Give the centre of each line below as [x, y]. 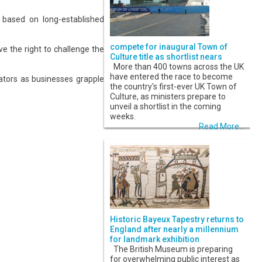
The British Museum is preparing [171, 249]
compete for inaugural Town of [169, 47]
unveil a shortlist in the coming [166, 107]
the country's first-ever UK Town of [173, 87]
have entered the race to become [171, 77]
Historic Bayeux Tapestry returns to [177, 220]
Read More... [222, 127]
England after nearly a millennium [174, 230]
